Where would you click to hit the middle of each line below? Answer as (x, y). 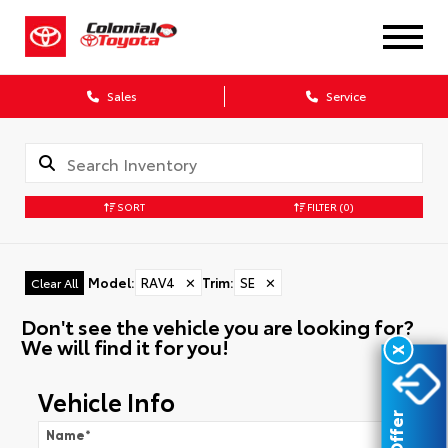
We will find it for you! (124, 345)
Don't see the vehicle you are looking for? (217, 325)
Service (344, 95)
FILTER (320, 206)
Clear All (54, 282)
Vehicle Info (106, 401)
